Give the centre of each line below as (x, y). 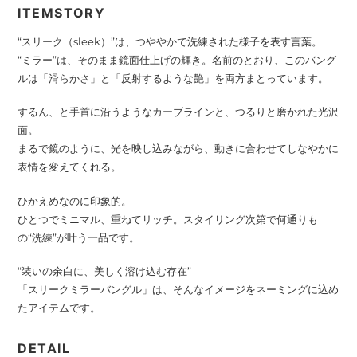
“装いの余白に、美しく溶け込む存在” (104, 271)
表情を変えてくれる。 (69, 167)
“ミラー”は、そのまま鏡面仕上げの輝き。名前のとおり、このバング (177, 59)
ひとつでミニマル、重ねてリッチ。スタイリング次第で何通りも (168, 219)
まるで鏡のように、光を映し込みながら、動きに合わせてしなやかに (178, 149)
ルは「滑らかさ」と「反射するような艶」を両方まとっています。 (173, 78)
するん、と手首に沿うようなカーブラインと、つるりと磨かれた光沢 (178, 112)
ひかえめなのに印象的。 (75, 200)
